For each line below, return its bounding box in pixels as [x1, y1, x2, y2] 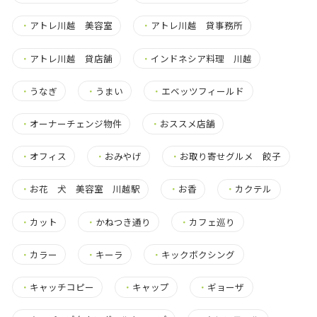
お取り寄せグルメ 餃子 [180, 149, 282, 163]
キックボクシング [161, 247, 236, 261]
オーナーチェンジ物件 [29, 116, 122, 130]
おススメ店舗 [160, 116, 216, 130]
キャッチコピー [29, 279, 94, 294]
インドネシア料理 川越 [151, 51, 253, 65]
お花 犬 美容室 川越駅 [29, 182, 140, 196]
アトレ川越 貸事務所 [151, 18, 243, 33]
